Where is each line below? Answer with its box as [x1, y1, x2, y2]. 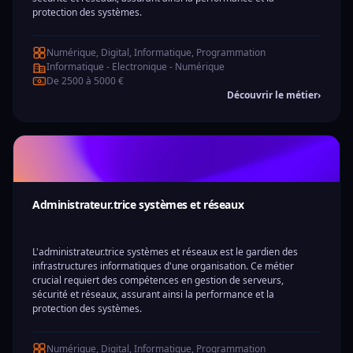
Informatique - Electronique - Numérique [46, 60, 225, 73]
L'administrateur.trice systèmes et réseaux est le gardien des [32, 245, 298, 258]
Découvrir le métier [227, 88, 318, 102]
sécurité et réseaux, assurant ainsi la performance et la [32, 288, 274, 301]
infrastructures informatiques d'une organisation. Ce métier [32, 259, 294, 273]
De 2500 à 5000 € [46, 74, 124, 87]
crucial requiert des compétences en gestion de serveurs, [32, 273, 284, 287]
